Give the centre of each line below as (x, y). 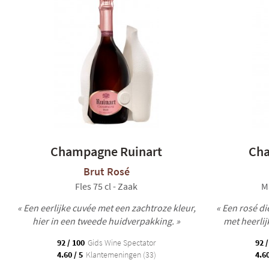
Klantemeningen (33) (120, 255)
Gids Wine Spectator (121, 243)
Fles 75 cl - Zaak (106, 186)
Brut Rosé (106, 171)
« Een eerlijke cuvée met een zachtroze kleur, (106, 208)
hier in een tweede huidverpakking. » (106, 221)
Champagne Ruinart (106, 151)
